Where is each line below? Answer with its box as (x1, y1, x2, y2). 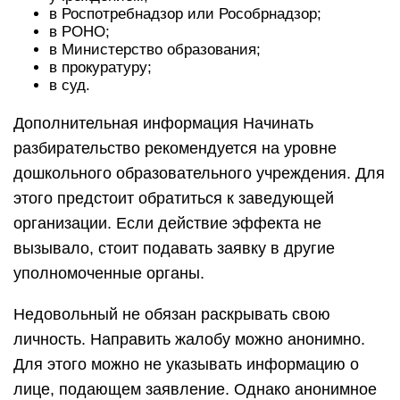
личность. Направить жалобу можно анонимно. (13, 330, 365, 348)
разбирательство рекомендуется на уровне (13, 139, 337, 157)
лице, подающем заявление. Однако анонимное (13, 380, 377, 398)
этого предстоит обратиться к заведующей (13, 189, 334, 207)
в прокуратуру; (49, 59, 152, 76)
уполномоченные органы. (13, 264, 204, 282)
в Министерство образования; (49, 41, 261, 58)
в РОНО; (49, 23, 110, 40)
